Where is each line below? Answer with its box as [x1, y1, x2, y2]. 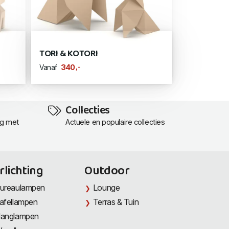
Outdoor [84, 161, 130, 182]
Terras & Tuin [93, 197, 139, 208]
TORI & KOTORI [39, 46, 98, 62]
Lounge [93, 182, 120, 193]
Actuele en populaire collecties [65, 118, 165, 127]
